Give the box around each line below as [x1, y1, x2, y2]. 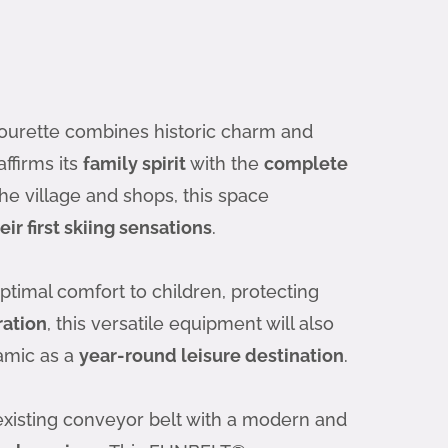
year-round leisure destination [79, 344, 344, 366]
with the [186, 152, 264, 174]
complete [264, 152, 348, 174]
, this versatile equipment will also [47, 312, 334, 334]
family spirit [83, 152, 186, 174]
